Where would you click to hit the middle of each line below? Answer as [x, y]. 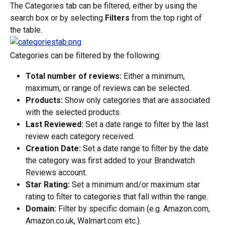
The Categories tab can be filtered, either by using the [105, 6]
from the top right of [167, 18]
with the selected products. [73, 112]
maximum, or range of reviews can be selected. [108, 88]
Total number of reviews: [74, 76]
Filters [117, 18]
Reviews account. [56, 172]
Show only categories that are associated [137, 100]
